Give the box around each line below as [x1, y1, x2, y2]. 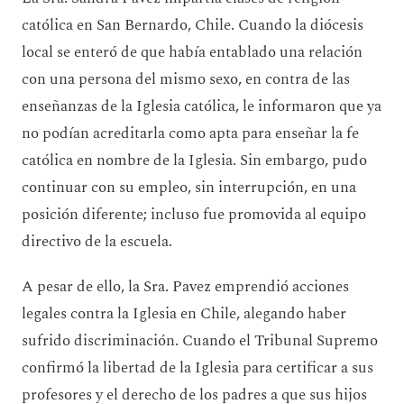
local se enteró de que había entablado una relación [22, 40, 363, 64]
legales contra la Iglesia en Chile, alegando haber [22, 301, 346, 326]
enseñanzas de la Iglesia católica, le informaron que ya [22, 94, 381, 118]
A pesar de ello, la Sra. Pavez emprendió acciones [22, 274, 349, 298]
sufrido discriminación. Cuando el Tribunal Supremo [22, 328, 378, 353]
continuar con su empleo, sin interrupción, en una [22, 175, 356, 199]
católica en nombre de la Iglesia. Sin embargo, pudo [22, 148, 367, 172]
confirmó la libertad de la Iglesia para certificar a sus [22, 355, 373, 380]
